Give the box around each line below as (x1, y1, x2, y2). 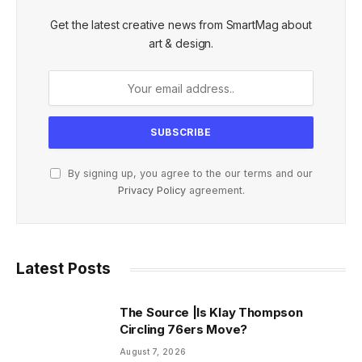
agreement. (185, 184, 245, 197)
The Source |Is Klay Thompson (120, 305, 303, 321)
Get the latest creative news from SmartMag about (50, 18, 312, 32)
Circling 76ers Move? (120, 322, 247, 338)
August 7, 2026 (120, 347, 187, 357)
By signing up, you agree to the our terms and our (64, 167, 313, 180)
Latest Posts (16, 259, 111, 279)
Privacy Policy (117, 184, 186, 197)
